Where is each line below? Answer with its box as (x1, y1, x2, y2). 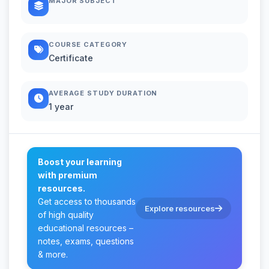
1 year (49, 101, 73, 112)
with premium (38, 169, 97, 180)
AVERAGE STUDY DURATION (49, 88, 158, 97)
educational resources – (38, 222, 133, 233)
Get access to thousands (38, 196, 136, 207)
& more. (38, 249, 68, 259)
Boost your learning (38, 156, 122, 167)
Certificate (49, 52, 93, 63)
